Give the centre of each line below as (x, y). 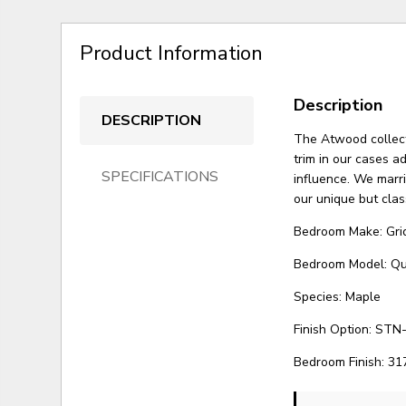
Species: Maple (338, 296)
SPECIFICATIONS (160, 176)
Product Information (172, 53)
